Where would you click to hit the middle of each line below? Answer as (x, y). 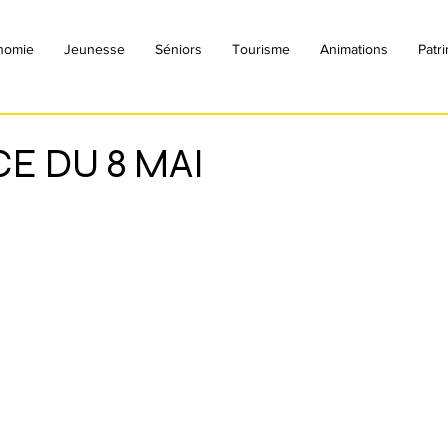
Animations (354, 49)
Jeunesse (94, 49)
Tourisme (261, 49)
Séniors (178, 49)
